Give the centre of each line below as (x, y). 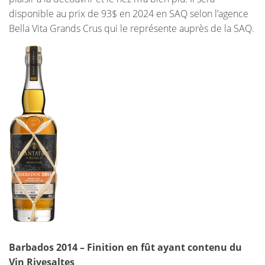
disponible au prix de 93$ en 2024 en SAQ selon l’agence (129, 14)
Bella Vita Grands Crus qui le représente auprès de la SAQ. (132, 29)
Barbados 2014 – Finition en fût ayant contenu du (125, 248)
